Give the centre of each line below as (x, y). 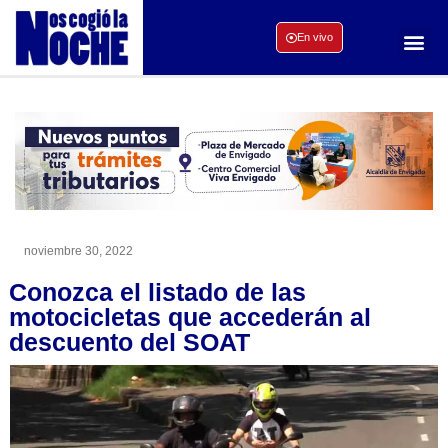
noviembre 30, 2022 (78, 250)
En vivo (314, 37)
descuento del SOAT (129, 341)
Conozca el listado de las (157, 291)
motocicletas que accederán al (190, 316)
